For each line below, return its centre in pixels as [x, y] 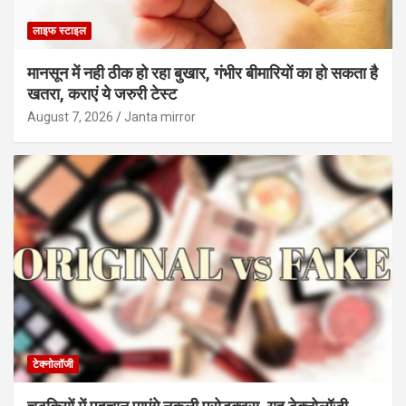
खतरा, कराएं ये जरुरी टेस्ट [102, 94]
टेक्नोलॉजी [53, 365]
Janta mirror [160, 117]
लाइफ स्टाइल [59, 31]
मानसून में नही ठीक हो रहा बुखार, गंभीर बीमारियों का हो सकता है [203, 73]
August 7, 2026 [70, 117]
